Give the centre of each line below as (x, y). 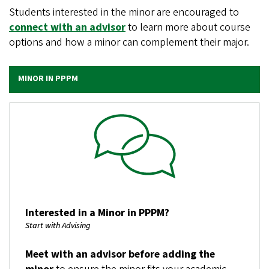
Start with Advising (57, 225)
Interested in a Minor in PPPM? (97, 213)
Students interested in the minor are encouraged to (124, 12)
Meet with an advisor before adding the (120, 255)
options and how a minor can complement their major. (129, 42)
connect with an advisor (67, 27)
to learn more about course (188, 27)
